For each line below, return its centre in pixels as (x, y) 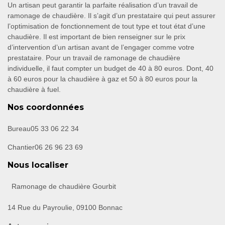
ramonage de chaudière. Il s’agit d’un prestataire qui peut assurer (111, 16)
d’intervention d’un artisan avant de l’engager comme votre (101, 47)
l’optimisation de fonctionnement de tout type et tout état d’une (106, 26)
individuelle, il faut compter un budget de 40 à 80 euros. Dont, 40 (110, 69)
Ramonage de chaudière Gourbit (64, 187)
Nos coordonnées (46, 107)
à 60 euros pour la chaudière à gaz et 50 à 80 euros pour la (102, 79)
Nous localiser (38, 165)
